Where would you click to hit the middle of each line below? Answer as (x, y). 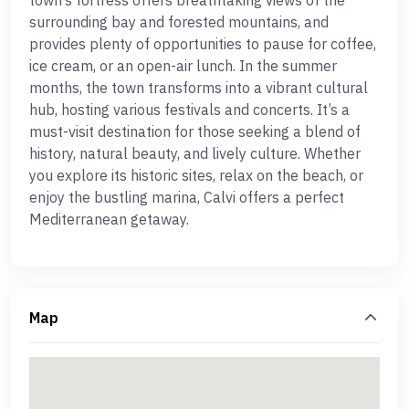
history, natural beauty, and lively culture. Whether (195, 153)
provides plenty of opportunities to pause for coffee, (203, 44)
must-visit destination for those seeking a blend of (195, 131)
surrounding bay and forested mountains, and (179, 22)
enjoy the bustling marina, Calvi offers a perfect (187, 197)
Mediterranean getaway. (109, 219)
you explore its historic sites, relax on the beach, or (196, 175)
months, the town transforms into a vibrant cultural (199, 88)
